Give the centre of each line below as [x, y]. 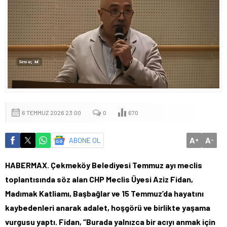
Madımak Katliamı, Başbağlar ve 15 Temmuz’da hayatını [104, 193]
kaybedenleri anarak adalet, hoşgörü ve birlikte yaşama [108, 207]
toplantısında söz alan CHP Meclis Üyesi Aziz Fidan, [99, 179]
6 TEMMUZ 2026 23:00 [51, 112]
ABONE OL [85, 140]
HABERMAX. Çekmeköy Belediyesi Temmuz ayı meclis [104, 165]
